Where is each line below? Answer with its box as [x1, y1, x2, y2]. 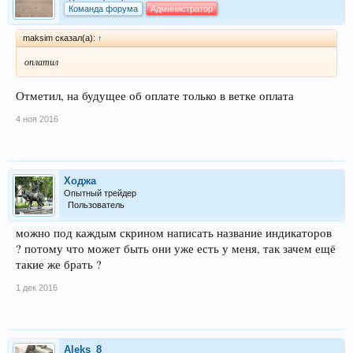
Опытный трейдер [64, 188, 136, 199]
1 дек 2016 [16, 283, 58, 293]
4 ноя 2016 [16, 114, 58, 124]
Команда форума [69, 3, 138, 13]
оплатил [24, 54, 58, 68]
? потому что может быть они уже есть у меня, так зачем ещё [16, 241, 336, 257]
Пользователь [68, 200, 124, 210]
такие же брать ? [16, 257, 102, 273]
